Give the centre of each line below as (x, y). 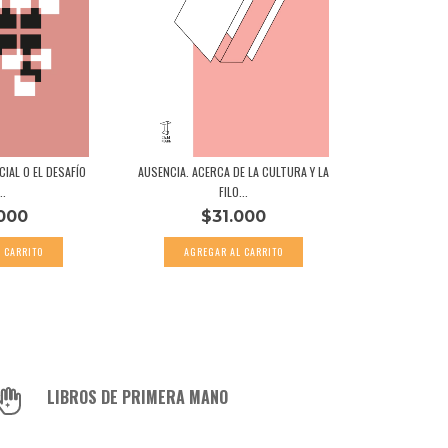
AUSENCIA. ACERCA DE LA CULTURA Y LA (233, 171)
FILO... (233, 191)
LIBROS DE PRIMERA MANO (138, 396)
